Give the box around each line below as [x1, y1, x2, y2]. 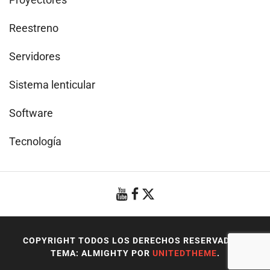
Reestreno [9, 22, 58, 35]
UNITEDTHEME [152, 248, 217, 259]
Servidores [9, 50, 60, 63]
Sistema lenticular [9, 78, 95, 92]
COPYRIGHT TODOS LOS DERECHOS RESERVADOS [22, 236, 245, 246]
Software [9, 107, 53, 120]
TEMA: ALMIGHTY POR [50, 248, 152, 259]
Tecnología [9, 135, 61, 148]
